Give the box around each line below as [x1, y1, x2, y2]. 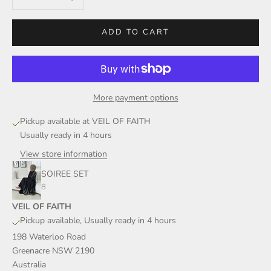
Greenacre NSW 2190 [12, 244, 94, 256]
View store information [20, 148, 107, 160]
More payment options [93, 91, 178, 103]
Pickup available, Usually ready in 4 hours [20, 214, 176, 226]
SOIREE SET [41, 168, 88, 180]
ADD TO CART [101, 27, 170, 38]
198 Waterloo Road [12, 230, 86, 243]
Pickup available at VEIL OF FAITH [20, 115, 151, 127]
